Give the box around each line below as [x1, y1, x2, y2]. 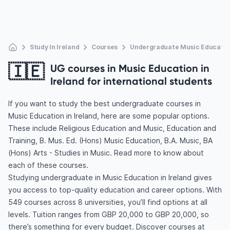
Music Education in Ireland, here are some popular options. [8, 111, 209, 120]
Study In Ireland [30, 43, 80, 51]
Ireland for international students [50, 74, 212, 87]
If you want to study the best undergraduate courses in [8, 99, 201, 108]
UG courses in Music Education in [50, 62, 209, 74]
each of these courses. [8, 161, 88, 169]
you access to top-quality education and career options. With [8, 185, 222, 194]
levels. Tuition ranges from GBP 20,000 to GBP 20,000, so [8, 210, 209, 219]
